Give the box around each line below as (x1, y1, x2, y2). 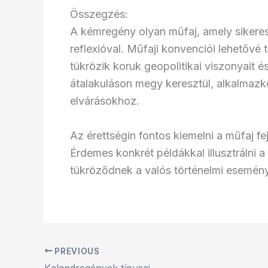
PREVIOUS (52, 246, 100, 256)
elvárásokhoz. (70, 94, 139, 107)
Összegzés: (70, 7, 128, 20)
